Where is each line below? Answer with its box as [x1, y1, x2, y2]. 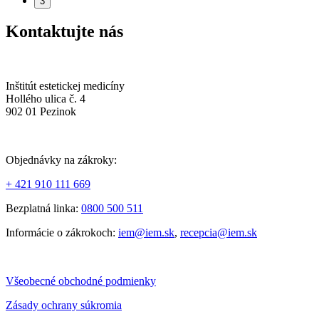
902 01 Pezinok [6, 105, 76, 118]
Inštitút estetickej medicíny [6, 80, 125, 93]
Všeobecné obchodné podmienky [6, 275, 156, 288]
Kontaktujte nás [6, 22, 123, 41]
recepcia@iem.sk [180, 226, 257, 239]
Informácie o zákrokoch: [6, 226, 118, 239]
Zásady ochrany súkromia [6, 299, 122, 312]
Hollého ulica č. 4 [6, 93, 85, 105]
